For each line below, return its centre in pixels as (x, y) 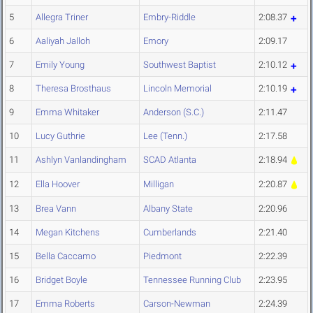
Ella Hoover (58, 184)
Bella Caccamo (66, 256)
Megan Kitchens (68, 233)
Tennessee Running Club (192, 280)
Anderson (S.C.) (174, 112)
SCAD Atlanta (170, 160)
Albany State (168, 209)
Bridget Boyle (61, 280)
